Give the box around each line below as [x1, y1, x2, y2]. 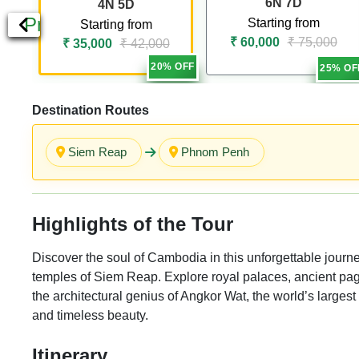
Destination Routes [32, 103, 149, 117]
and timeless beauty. [32, 308, 148, 322]
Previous [24, 14, 98, 35]
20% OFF [151, 61, 195, 72]
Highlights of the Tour [32, 212, 233, 235]
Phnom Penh [181, 144, 249, 159]
